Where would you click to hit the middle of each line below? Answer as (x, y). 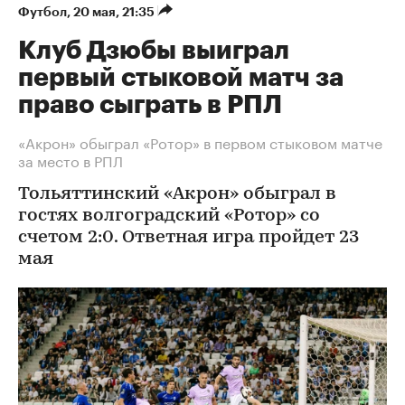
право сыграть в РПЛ (150, 105)
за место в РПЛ (71, 160)
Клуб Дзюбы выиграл (154, 51)
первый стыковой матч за (181, 78)
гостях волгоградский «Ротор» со (169, 216)
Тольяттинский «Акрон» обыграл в (177, 194)
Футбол (42, 12)
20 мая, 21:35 (115, 12)
